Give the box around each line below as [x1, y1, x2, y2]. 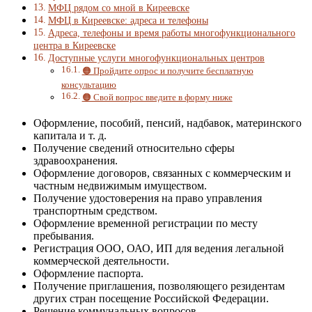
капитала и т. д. [33, 129, 107, 141]
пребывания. [33, 229, 94, 242]
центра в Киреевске [33, 39, 116, 51]
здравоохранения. [33, 154, 118, 166]
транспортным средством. [33, 204, 157, 217]
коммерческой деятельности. [33, 254, 169, 267]
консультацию [61, 79, 116, 90]
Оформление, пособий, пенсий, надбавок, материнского [33, 116, 302, 129]
